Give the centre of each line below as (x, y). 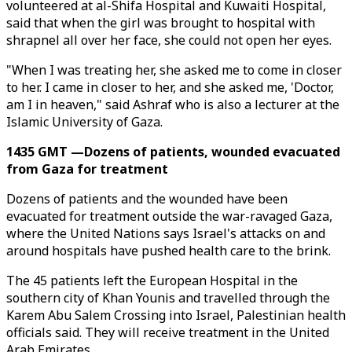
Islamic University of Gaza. (84, 122)
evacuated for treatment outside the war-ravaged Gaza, (169, 216)
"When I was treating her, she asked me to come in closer (174, 70)
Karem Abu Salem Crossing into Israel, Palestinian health (176, 315)
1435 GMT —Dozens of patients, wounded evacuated (173, 152)
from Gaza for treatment (87, 169)
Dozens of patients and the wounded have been (147, 199)
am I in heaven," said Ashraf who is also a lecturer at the (173, 104)
